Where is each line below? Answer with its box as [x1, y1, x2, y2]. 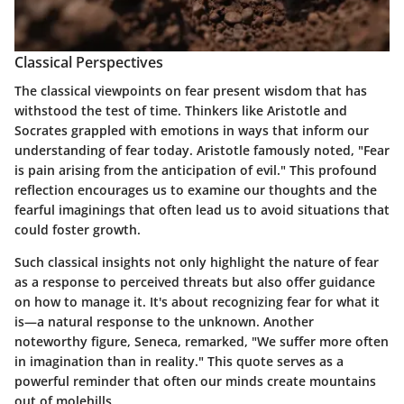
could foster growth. [14, 221, 141, 239]
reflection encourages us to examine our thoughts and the [14, 181, 377, 199]
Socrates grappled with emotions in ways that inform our [14, 122, 369, 140]
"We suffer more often [252, 333, 389, 351]
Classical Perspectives [14, 52, 163, 73]
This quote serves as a [204, 353, 344, 371]
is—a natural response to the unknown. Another [14, 313, 314, 331]
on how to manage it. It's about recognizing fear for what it [14, 293, 380, 311]
